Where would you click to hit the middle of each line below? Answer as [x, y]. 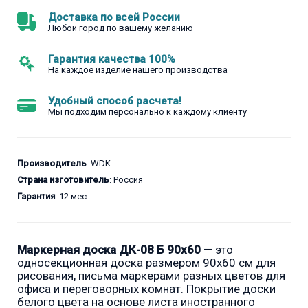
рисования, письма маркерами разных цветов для [151, 276]
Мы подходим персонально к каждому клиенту [147, 112]
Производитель [52, 164]
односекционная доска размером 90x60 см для [146, 263]
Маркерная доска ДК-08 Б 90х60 [109, 250]
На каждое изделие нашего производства [138, 70]
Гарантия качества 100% [112, 59]
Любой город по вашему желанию [121, 28]
